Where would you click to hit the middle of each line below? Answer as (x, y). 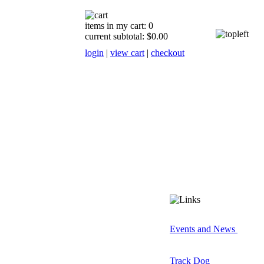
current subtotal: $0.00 (126, 36)
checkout (168, 53)
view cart (127, 53)
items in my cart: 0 (119, 26)
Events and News (204, 229)
